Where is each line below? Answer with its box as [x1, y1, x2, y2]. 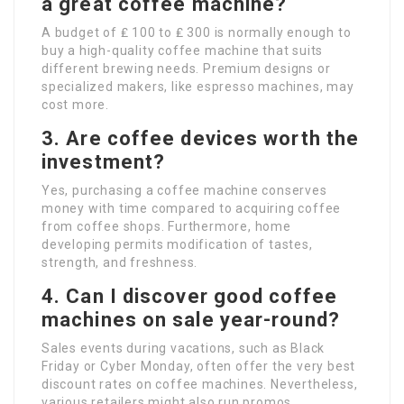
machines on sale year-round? [41, 308, 340, 331]
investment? [41, 151, 166, 173]
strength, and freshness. [41, 255, 198, 270]
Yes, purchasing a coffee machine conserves [41, 183, 327, 197]
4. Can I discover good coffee [41, 285, 337, 308]
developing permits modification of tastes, [41, 237, 313, 252]
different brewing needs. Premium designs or [41, 61, 331, 76]
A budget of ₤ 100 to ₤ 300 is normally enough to [41, 25, 352, 40]
